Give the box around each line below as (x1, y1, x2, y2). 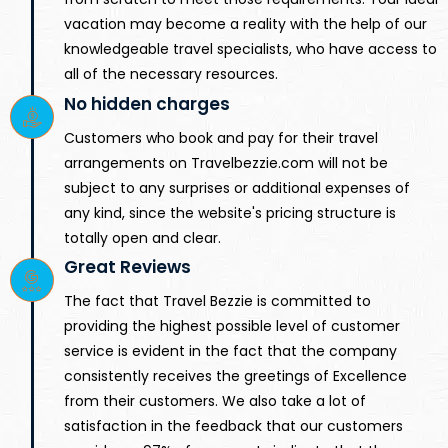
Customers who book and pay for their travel (64, 127, 378, 148)
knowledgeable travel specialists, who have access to (64, 39, 437, 60)
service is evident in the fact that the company (64, 341, 397, 362)
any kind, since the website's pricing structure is (64, 202, 396, 223)
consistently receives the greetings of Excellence (64, 366, 407, 387)
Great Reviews (64, 255, 191, 280)
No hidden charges (64, 91, 230, 116)
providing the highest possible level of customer (64, 316, 400, 337)
